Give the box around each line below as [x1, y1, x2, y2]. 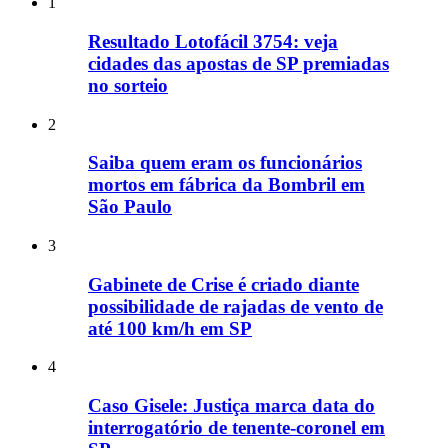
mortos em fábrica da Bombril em [88, 174, 365, 196]
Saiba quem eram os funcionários [88, 152, 362, 174]
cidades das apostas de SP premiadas [88, 52, 389, 74]
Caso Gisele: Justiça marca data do [88, 395, 375, 417]
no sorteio [88, 74, 168, 96]
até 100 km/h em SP [88, 317, 252, 339]
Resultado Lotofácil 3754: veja [88, 30, 338, 52]
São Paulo [88, 196, 172, 218]
